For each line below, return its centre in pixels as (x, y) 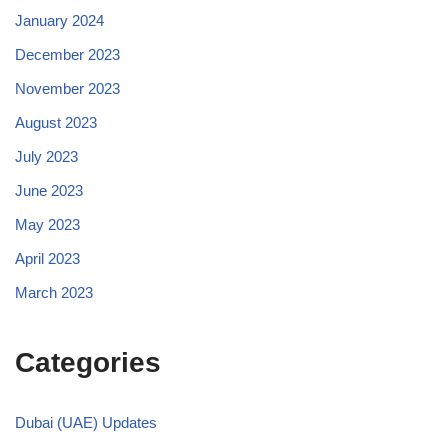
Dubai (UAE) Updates (86, 423)
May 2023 (47, 225)
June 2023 (49, 191)
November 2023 (67, 89)
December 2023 (67, 55)
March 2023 (54, 293)
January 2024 (59, 21)
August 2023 (56, 123)
